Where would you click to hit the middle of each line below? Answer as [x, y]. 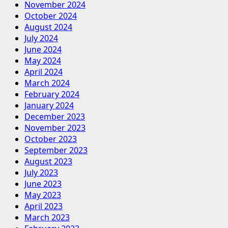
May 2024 [43, 61]
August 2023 [48, 162]
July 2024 [41, 38]
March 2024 [47, 83]
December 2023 [55, 117]
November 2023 [55, 128]
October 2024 [51, 16]
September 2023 [56, 150]
